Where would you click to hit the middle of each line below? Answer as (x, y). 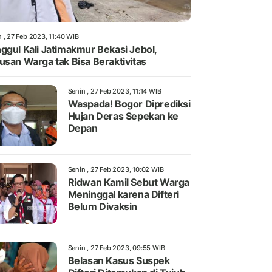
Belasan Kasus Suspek (119, 261)
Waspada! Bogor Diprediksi (129, 104)
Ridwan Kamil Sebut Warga (128, 182)
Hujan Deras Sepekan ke (123, 116)
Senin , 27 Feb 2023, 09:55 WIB (116, 248)
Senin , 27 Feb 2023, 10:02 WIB (116, 170)
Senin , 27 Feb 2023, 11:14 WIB (114, 91)
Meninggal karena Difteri (123, 195)
